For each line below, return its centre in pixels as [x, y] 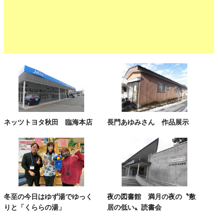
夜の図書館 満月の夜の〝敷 [152, 196]
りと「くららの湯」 [35, 207]
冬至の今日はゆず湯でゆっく [48, 196]
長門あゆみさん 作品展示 [148, 122]
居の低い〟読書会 [135, 207]
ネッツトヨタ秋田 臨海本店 [48, 122]
